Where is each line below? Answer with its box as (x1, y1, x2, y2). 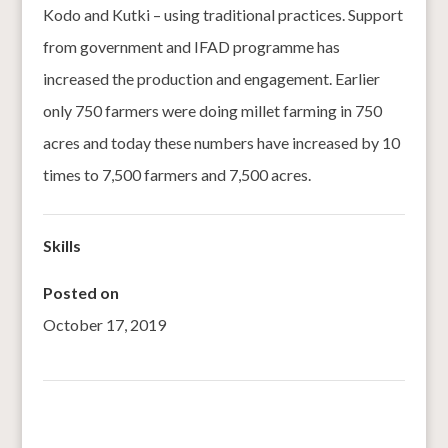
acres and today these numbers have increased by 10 (42, 132, 400, 152)
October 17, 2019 (42, 314, 166, 334)
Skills (42, 235, 81, 255)
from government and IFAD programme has (42, 36, 340, 56)
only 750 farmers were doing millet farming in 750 (42, 100, 382, 120)
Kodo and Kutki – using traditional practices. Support (42, 4, 403, 24)
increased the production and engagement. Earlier (42, 68, 380, 88)
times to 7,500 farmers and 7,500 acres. (42, 164, 311, 184)
